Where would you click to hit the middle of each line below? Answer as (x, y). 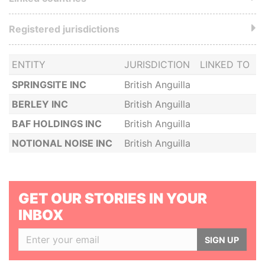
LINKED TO (224, 64)
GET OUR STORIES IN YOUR (113, 198)
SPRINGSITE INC (49, 85)
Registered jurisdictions (64, 29)
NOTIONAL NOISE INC (62, 143)
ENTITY (28, 64)
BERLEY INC (40, 104)
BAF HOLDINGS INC (56, 124)
